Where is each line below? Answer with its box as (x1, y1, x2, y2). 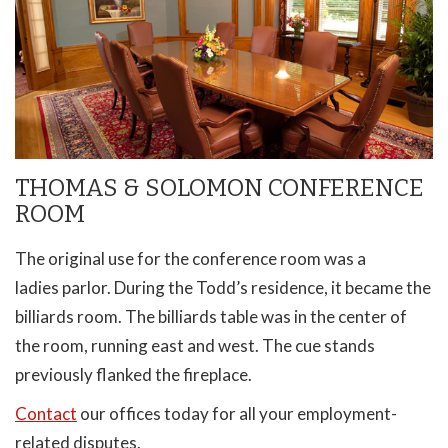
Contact (15, 402, 77, 424)
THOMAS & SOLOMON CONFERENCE (15, 174, 424, 203)
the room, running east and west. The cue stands (15, 334, 375, 356)
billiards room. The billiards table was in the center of (15, 305, 407, 327)
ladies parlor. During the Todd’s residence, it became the (15, 276, 431, 298)
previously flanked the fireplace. (15, 363, 252, 385)
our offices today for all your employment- (77, 402, 397, 424)
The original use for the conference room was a (15, 247, 366, 269)
